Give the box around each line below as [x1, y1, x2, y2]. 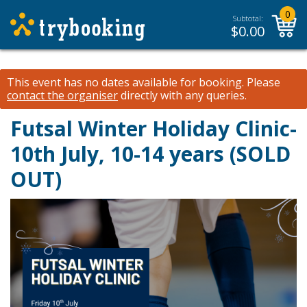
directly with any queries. [118, 88, 247, 103]
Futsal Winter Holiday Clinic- [10, 114, 297, 143]
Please [244, 75, 280, 90]
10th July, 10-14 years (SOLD [10, 140, 291, 168]
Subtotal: [232, 13, 263, 23]
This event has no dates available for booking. [7, 75, 244, 90]
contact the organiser [7, 88, 118, 103]
